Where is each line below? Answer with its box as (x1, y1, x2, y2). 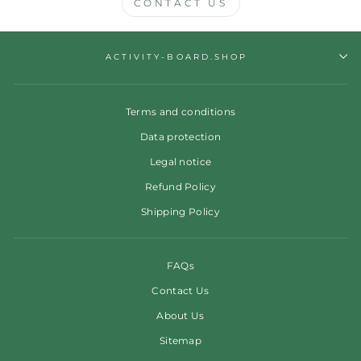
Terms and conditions (125, 105, 236, 118)
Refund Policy (144, 180, 217, 193)
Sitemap (159, 334, 202, 346)
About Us (156, 309, 205, 322)
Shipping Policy (141, 205, 220, 218)
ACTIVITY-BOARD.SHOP (105, 51, 248, 62)
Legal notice (149, 155, 212, 168)
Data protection (139, 130, 222, 143)
